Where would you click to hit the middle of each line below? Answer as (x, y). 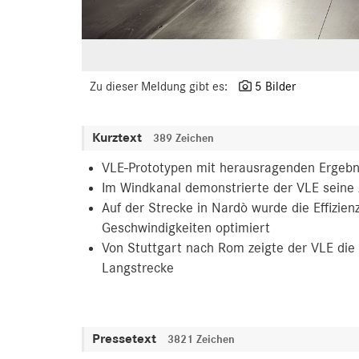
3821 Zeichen (201, 339)
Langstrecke (138, 268)
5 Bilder (275, 86)
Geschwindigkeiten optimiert (186, 228)
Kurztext (119, 137)
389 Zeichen (184, 138)
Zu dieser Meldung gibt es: (160, 86)
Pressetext (126, 338)
